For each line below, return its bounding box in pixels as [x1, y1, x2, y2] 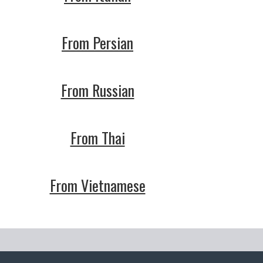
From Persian [62, 31, 133, 54]
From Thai [70, 126, 125, 149]
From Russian [60, 79, 134, 102]
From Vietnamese [49, 174, 146, 197]
